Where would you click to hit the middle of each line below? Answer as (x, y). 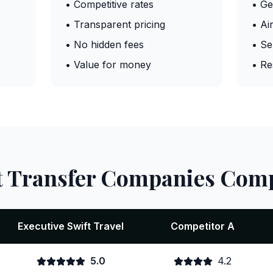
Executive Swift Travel (71, 226)
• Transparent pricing (115, 24)
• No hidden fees (104, 44)
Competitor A (202, 226)
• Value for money (108, 65)
